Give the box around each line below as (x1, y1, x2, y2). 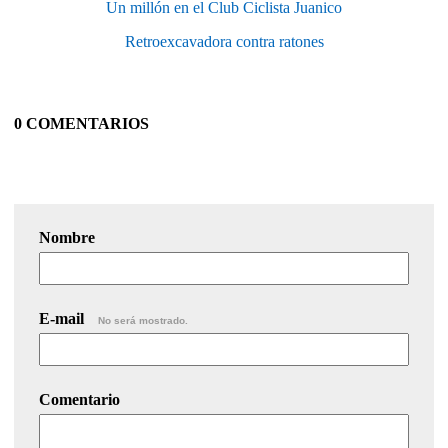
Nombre (39, 228, 95, 246)
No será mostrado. (98, 314, 188, 326)
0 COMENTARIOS (14, 114, 149, 132)
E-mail (39, 309, 88, 327)
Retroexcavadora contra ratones (124, 32, 324, 50)
